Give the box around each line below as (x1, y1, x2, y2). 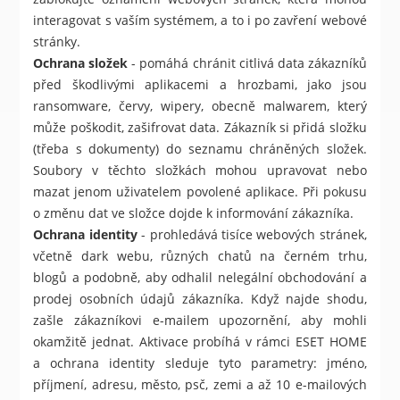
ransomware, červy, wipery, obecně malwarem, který (33, 97, 367, 115)
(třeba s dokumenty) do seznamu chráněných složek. (33, 140, 367, 158)
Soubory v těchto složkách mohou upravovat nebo (33, 162, 367, 179)
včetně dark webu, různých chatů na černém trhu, (33, 247, 367, 265)
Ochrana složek (33, 54, 129, 72)
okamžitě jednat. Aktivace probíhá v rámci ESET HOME (33, 333, 367, 351)
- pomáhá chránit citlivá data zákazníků (128, 54, 367, 72)
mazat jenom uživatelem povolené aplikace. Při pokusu (33, 183, 367, 201)
